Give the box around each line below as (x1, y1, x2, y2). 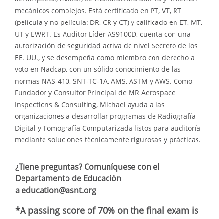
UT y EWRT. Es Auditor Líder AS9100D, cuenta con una (15, 29, 191, 39)
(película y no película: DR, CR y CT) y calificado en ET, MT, (15, 17, 202, 27)
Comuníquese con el (84, 161, 159, 172)
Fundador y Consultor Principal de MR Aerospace (15, 88, 175, 97)
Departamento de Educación (15, 173, 121, 184)
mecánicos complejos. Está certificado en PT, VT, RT (15, 5, 181, 15)
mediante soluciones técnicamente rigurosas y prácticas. (15, 134, 201, 144)
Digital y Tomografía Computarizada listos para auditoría (15, 123, 200, 132)
